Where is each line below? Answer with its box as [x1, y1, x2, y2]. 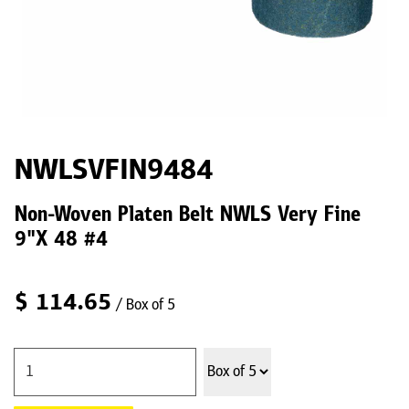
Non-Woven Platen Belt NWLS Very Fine [15, 205, 361, 226]
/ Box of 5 [115, 297, 175, 314]
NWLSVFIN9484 [15, 156, 213, 186]
